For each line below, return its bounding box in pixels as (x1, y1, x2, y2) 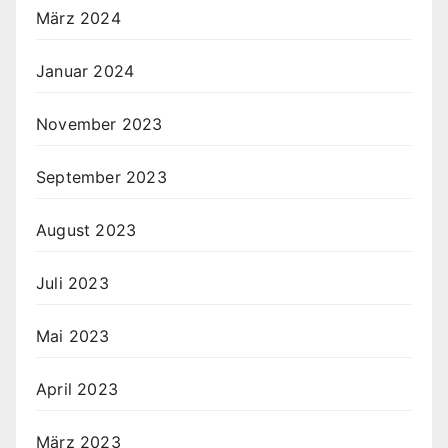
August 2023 (36, 220, 137, 241)
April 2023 (36, 379, 118, 400)
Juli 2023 (36, 273, 109, 294)
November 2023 (36, 114, 163, 135)
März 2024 (36, 8, 121, 29)
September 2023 (36, 167, 167, 188)
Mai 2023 (36, 326, 110, 347)
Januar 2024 (36, 61, 135, 82)
